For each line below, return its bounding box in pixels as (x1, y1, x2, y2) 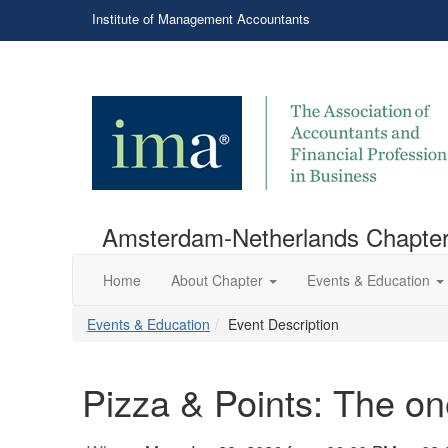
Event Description (228, 314, 339, 334)
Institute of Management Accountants (92, 9, 310, 28)
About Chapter (171, 270, 263, 290)
